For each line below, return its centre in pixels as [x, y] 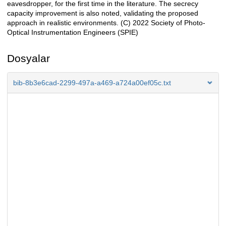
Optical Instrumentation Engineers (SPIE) [73, 33]
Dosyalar [29, 59]
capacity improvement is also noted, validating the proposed [103, 13]
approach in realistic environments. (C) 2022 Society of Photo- [106, 23]
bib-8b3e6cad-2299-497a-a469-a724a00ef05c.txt [92, 83]
